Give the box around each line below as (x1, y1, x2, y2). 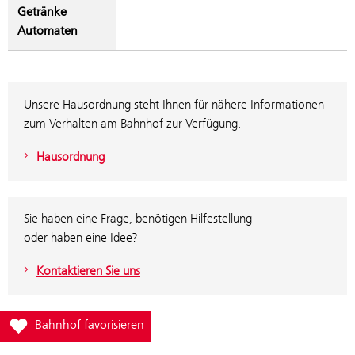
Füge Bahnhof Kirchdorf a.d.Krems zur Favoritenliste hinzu (6, 314, 312, 330)
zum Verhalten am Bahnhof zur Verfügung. (24, 116, 241, 131)
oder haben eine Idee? (24, 230, 137, 245)
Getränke (17, 4, 67, 20)
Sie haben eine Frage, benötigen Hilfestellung (24, 211, 252, 226)
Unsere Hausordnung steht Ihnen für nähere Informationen (24, 97, 324, 112)
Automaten (17, 23, 78, 39)
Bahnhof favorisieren (35, 317, 144, 334)
